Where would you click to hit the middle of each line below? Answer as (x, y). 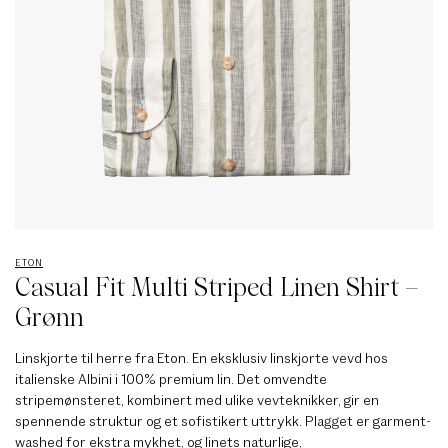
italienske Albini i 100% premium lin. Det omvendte (171, 378)
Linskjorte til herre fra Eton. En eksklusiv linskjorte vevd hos (201, 357)
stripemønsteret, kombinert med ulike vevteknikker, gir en (197, 399)
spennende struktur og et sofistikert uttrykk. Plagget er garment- (223, 420)
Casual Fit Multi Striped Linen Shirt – (216, 286)
